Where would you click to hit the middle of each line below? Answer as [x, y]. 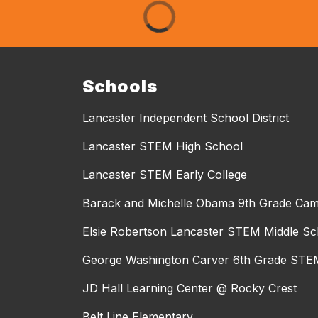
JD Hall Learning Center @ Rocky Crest [190, 288]
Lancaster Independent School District [186, 117]
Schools [120, 86]
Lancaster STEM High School [163, 146]
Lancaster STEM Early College [165, 174]
